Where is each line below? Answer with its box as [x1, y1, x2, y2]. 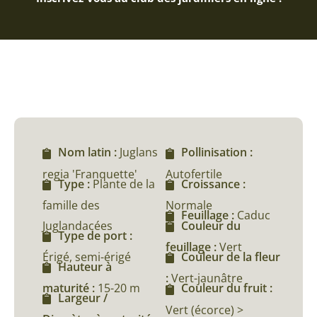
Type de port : [58, 227, 132, 243]
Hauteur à [58, 259, 112, 275]
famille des [42, 197, 100, 213]
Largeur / [58, 290, 108, 306]
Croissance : [181, 175, 246, 192]
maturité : [42, 280, 98, 296]
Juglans [120, 144, 158, 161]
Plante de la [93, 175, 155, 192]
